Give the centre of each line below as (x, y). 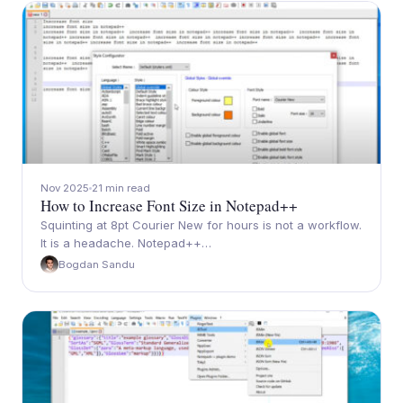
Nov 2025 (65, 188)
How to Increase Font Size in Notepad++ (169, 206)
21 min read (121, 188)
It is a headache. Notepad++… (126, 243)
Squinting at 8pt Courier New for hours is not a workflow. (201, 225)
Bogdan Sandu (97, 264)
